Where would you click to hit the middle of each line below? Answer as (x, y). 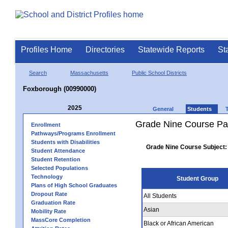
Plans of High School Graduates (74, 185)
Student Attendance (58, 150)
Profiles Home (47, 50)
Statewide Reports (171, 50)
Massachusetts (89, 73)
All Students (160, 196)
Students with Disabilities (65, 142)
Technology (47, 176)
